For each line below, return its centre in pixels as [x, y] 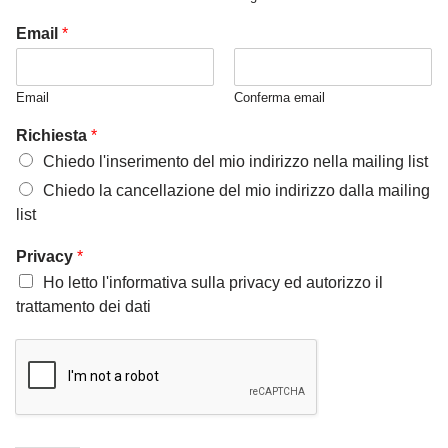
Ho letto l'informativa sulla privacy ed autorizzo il [213, 283]
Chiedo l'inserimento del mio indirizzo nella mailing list [235, 162]
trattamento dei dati [83, 307]
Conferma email [279, 98]
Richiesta [53, 136]
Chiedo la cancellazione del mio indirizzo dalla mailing [236, 191]
